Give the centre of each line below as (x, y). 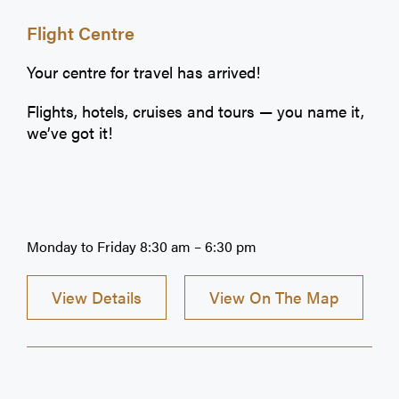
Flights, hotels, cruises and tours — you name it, (195, 110)
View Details (97, 297)
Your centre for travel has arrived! (143, 71)
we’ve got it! (69, 132)
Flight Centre (81, 32)
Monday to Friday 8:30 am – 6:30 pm (142, 246)
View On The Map (274, 297)
